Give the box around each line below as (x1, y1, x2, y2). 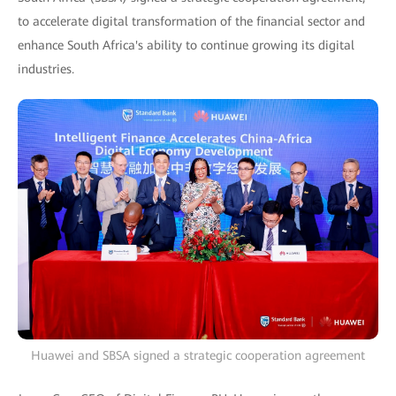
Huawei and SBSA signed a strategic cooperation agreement (31, 348, 365, 362)
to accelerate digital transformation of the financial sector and (18, 14, 365, 28)
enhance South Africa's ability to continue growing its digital (18, 38, 354, 52)
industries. (18, 62, 74, 76)
